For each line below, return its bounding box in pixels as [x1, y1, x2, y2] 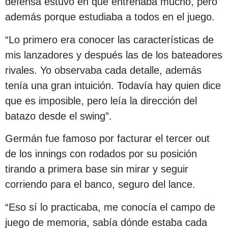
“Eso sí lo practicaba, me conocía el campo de [5, 201, 215, 213]
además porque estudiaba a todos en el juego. [5, 11, 215, 23]
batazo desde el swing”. [5, 110, 112, 122]
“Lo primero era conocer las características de [5, 34, 214, 45]
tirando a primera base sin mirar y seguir [5, 163, 188, 175]
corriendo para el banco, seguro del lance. [5, 179, 195, 190]
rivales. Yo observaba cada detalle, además [5, 64, 202, 76]
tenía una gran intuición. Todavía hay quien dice [5, 79, 221, 91]
